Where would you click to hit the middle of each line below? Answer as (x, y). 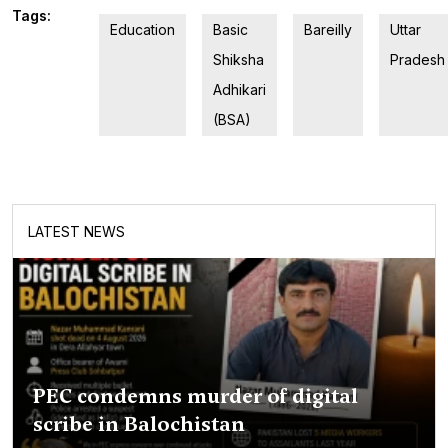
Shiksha (238, 59)
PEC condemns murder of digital (195, 395)
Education (142, 29)
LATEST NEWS (76, 231)
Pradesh (417, 59)
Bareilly (328, 29)
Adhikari (239, 89)
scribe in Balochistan (139, 423)
